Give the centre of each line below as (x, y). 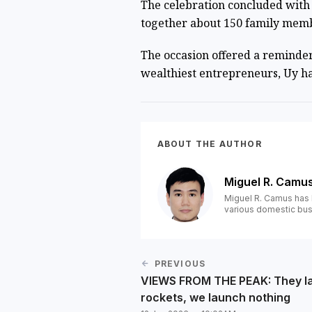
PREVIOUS (180, 264)
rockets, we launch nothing (215, 298)
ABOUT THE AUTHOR (209, 144)
